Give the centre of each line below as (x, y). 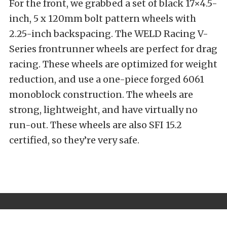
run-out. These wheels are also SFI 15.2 (96, 125)
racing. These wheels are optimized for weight (113, 64)
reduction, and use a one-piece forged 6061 (107, 79)
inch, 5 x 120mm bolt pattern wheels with (103, 18)
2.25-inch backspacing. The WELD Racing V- (109, 33)
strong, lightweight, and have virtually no (103, 109)
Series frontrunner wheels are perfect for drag (113, 49)
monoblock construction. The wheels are (101, 94)
